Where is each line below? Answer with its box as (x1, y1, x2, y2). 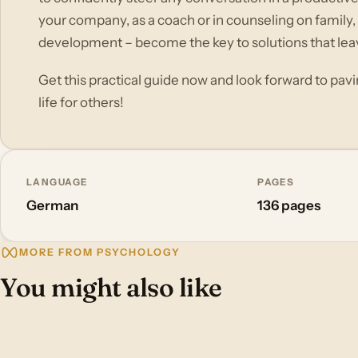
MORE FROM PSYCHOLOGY (19, 245, 181, 258)
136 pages (257, 197, 321, 214)
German (26, 197, 78, 214)
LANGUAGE (26, 176, 88, 188)
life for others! (38, 93, 125, 110)
